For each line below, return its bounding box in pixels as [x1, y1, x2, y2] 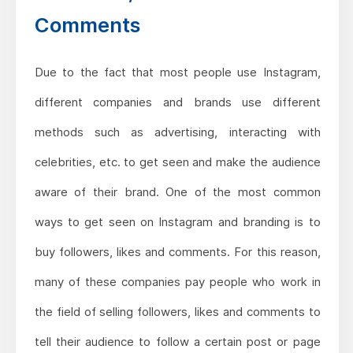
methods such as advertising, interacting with [34, 124, 321, 140]
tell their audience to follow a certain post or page [34, 334, 321, 350]
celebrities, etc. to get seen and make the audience [34, 154, 321, 170]
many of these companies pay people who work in [34, 274, 321, 290]
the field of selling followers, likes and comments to [34, 304, 321, 320]
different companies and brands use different [34, 95, 321, 110]
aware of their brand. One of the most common [34, 184, 321, 200]
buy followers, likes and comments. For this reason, [34, 244, 321, 260]
